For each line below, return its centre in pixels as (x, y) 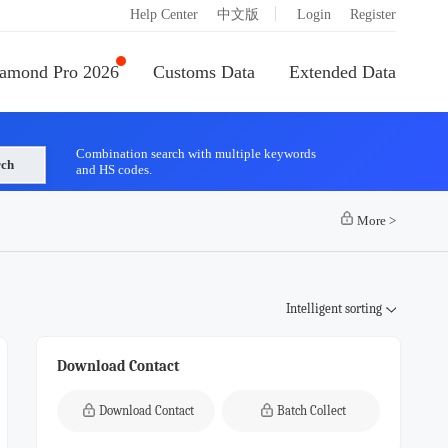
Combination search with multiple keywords (196, 153)
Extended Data (342, 72)
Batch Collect (311, 410)
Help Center (164, 14)
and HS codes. (114, 169)
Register (373, 14)
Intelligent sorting (334, 308)
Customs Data (204, 72)
